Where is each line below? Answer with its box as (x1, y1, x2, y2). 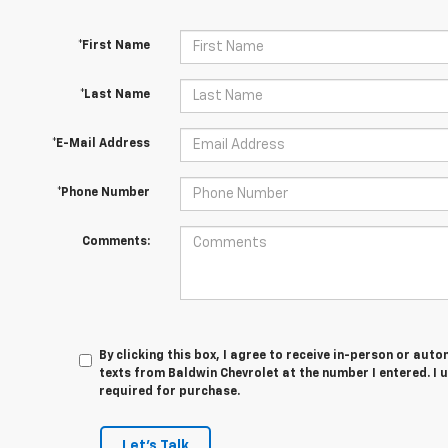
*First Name (77, 40, 150, 52)
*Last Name (79, 89, 150, 101)
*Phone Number (56, 187, 150, 199)
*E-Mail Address (51, 138, 150, 150)
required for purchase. (99, 386, 241, 398)
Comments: (81, 236, 150, 248)
